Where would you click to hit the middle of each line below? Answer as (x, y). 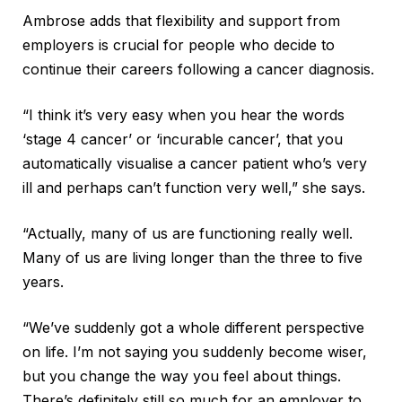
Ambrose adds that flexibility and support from (181, 20)
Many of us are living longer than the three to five (192, 257)
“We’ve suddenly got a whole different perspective (193, 327)
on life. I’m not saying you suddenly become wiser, (195, 351)
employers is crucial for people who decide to (179, 44)
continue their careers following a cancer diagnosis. (198, 69)
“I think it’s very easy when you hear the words (184, 114)
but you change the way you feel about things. (182, 376)
